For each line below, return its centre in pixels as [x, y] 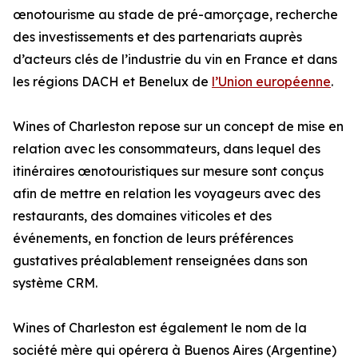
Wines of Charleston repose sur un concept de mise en [178, 127]
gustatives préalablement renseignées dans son [160, 261]
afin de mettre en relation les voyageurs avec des [167, 194]
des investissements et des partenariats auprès [157, 37]
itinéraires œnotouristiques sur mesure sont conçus [168, 171]
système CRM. [55, 283]
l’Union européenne [271, 82]
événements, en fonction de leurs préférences [153, 239]
